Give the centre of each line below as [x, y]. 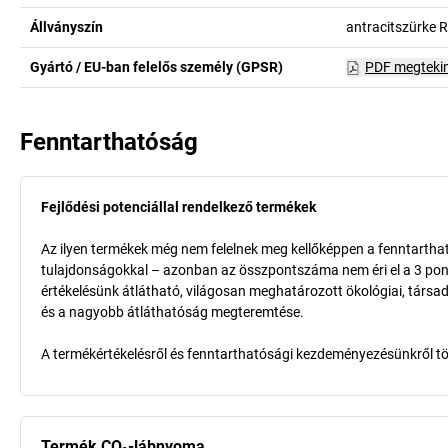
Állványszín [66, 27]
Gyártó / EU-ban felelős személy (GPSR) [156, 67]
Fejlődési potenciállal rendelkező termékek [178, 207]
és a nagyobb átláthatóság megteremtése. [172, 312]
